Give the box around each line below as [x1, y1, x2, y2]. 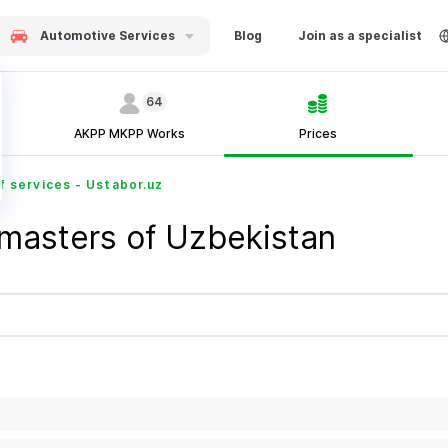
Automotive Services [37, 27, 178, 43]
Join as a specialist [298, 27, 422, 43]
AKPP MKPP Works [74, 126, 186, 141]
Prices [299, 126, 338, 141]
